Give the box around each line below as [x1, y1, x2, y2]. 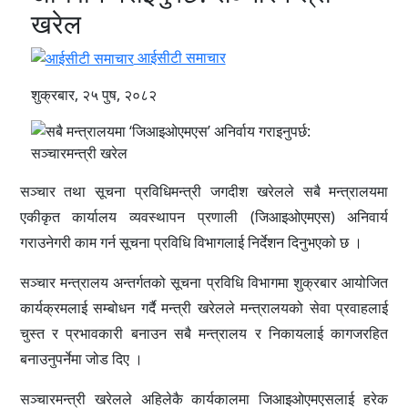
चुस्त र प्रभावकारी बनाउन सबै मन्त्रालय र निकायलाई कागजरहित [19, 323, 389, 344]
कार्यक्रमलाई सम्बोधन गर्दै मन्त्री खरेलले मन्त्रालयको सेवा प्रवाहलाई [19, 298, 389, 319]
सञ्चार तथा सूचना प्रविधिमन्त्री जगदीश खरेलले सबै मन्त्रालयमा [19, 181, 389, 202]
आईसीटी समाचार [133, 46, 226, 67]
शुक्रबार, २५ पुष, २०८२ [30, 85, 157, 106]
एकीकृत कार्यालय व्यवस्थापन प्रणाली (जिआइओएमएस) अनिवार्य [19, 207, 389, 228]
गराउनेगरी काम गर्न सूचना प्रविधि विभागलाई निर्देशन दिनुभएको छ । [19, 232, 362, 253]
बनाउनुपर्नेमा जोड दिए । [19, 349, 143, 370]
